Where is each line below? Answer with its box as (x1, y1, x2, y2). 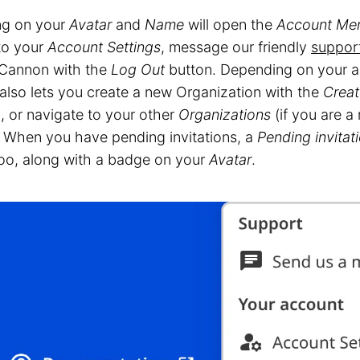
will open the (184, 15, 276, 33)
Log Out (111, 60, 165, 78)
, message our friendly (161, 38, 311, 55)
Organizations (178, 105, 271, 123)
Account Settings (47, 38, 161, 55)
